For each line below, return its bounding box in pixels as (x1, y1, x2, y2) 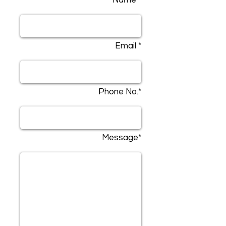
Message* (102, 133, 141, 142)
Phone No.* (98, 87, 141, 96)
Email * (115, 41, 141, 50)
